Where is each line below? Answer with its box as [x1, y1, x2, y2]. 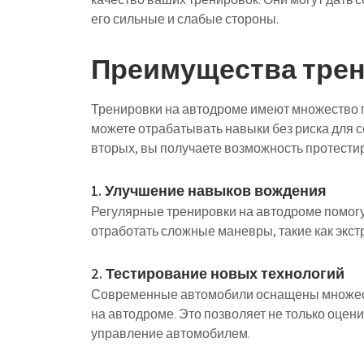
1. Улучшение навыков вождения [91, 181, 327, 200]
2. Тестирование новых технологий [91, 264, 344, 283]
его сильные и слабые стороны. [91, 11, 279, 28]
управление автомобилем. [91, 325, 250, 342]
